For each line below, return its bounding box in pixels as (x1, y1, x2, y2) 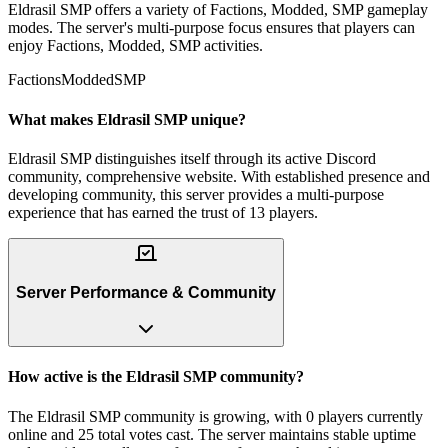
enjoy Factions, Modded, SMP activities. (8, 37, 263, 55)
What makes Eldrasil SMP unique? (8, 110, 246, 128)
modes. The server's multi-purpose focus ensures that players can (8, 19, 415, 37)
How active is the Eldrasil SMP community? (8, 368, 304, 386)
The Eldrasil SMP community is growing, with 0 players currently (8, 407, 423, 425)
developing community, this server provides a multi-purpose (8, 186, 384, 203)
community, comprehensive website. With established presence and (8, 168, 430, 185)
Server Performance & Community (16, 283, 276, 301)
